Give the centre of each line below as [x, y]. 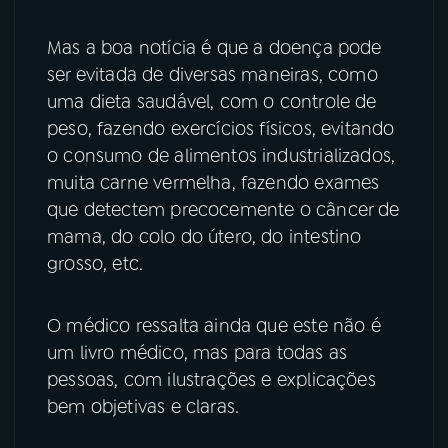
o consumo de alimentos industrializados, [221, 155]
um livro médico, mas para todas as [197, 352]
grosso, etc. [95, 263]
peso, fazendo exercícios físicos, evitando [221, 128]
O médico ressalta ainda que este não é [214, 325]
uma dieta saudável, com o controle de [212, 101]
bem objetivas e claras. [143, 406]
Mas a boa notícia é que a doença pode [214, 47]
